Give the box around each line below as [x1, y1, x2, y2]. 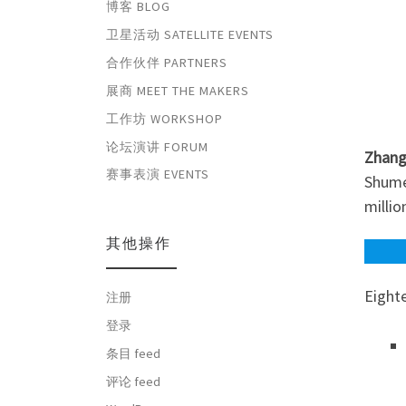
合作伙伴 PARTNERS [106, 53, 227, 71]
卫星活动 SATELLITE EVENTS [106, 25, 274, 43]
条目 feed [106, 344, 160, 362]
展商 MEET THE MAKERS [106, 82, 249, 99]
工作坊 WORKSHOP [106, 110, 223, 127]
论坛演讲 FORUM [106, 138, 208, 155]
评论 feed [106, 372, 160, 390]
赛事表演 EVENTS [106, 166, 209, 183]
